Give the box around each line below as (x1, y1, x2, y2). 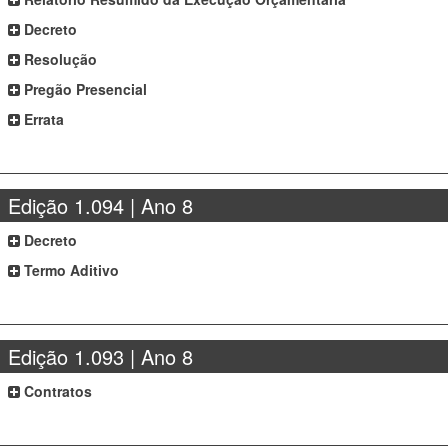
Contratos (20, 381, 93, 401)
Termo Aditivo (20, 260, 120, 280)
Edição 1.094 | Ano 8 (8, 191, 194, 220)
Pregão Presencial (20, 79, 148, 99)
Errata (20, 109, 65, 129)
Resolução (20, 49, 98, 69)
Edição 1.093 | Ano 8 (8, 342, 194, 371)
